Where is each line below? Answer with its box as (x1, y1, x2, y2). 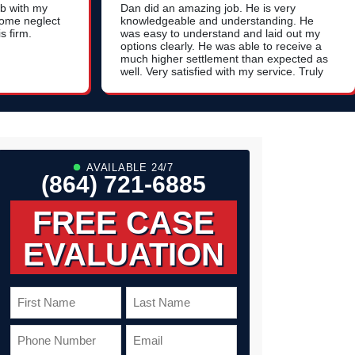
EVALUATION (23, 236, 224, 272)
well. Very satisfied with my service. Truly (120, 65, 323, 78)
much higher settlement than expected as (120, 52, 328, 66)
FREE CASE (32, 204, 215, 240)
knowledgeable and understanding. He (120, 14, 314, 28)
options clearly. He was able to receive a (120, 40, 322, 53)
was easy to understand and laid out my (120, 27, 320, 40)
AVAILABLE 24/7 (86, 161, 174, 174)
